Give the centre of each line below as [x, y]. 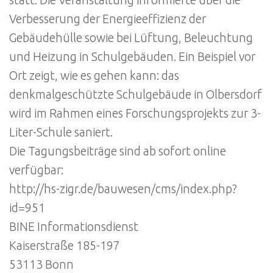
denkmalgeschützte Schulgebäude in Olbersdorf [136, 94]
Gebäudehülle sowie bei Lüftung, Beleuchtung [131, 37]
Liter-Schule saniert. [61, 132]
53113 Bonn [41, 264]
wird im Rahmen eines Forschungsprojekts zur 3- [135, 113]
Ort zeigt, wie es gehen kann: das [94, 75]
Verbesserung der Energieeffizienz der [108, 19]
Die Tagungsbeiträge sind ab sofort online [118, 151]
